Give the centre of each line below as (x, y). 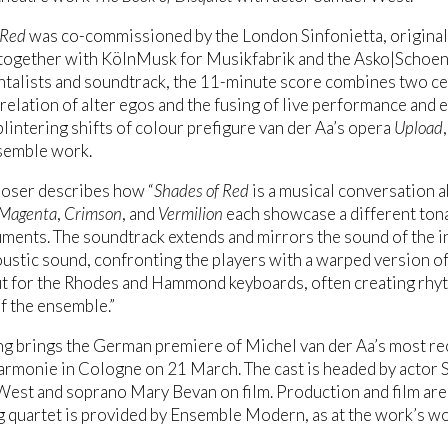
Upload (418, 128)
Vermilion (190, 214)
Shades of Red (201, 191)
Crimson (93, 214)
